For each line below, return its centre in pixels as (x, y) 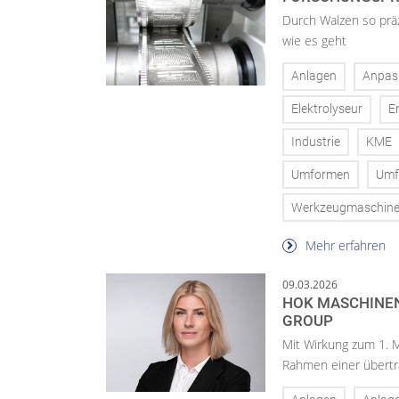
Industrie (316, 142)
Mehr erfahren (344, 245)
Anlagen (314, 77)
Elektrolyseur (327, 110)
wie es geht (314, 41)
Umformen (321, 175)
